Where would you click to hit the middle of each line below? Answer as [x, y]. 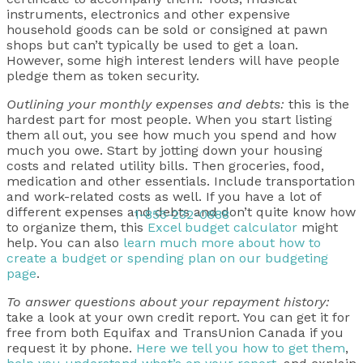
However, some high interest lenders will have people [173, 60]
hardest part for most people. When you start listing [169, 120]
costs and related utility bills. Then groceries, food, [165, 166]
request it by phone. [71, 348]
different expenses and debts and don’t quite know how [181, 212]
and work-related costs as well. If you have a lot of [164, 196]
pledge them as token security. [103, 76]
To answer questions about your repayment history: [168, 302]
